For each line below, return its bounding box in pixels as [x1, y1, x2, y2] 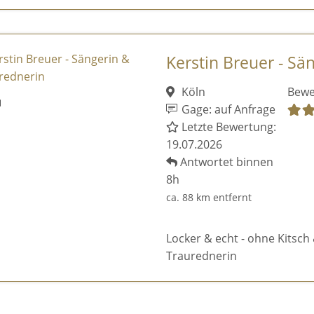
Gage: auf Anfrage [179, 102, 276, 118]
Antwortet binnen [177, 154, 273, 170]
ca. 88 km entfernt [165, 191, 252, 205]
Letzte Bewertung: [178, 119, 276, 135]
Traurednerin [165, 248, 237, 264]
